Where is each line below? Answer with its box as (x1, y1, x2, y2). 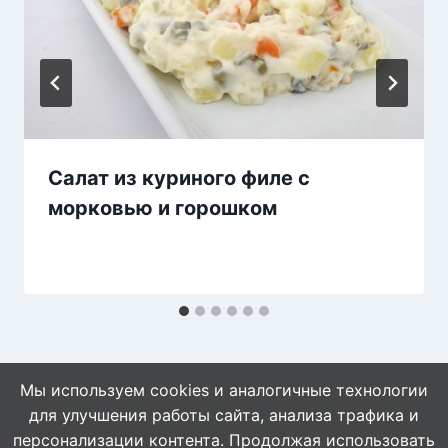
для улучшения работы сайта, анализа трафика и (29, 405, 419, 425)
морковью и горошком (48, 196, 277, 221)
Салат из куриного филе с (48, 166, 310, 191)
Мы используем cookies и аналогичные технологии (20, 380, 428, 400)
